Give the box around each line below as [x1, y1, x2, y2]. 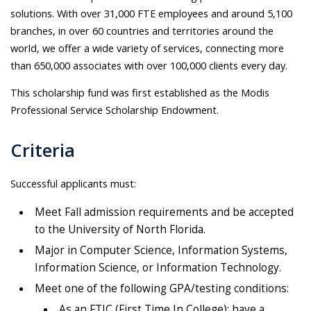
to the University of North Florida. [35, 221, 205, 237]
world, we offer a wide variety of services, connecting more [10, 40, 284, 55]
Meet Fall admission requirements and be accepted [35, 204, 294, 219]
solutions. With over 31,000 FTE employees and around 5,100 [10, 6, 292, 20]
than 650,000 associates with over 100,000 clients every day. [10, 58, 287, 72]
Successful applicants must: [10, 176, 136, 191]
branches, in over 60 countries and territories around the [10, 23, 274, 37]
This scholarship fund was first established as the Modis [10, 85, 269, 100]
